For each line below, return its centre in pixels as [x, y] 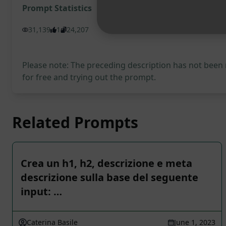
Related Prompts [75, 122]
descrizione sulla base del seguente [109, 177]
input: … [41, 191]
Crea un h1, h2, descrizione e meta [106, 163]
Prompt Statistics [57, 8]
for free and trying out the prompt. [89, 77]
